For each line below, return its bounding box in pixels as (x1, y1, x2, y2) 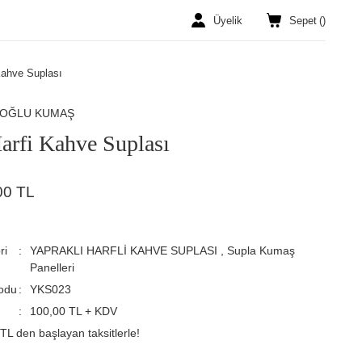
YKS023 (30, 283, 72, 296)
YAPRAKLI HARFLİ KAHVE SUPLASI (30, 244, 218, 257)
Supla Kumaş (227, 244, 296, 257)
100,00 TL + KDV (30, 305, 118, 318)
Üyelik (213, 14, 242, 27)
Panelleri (30, 261, 75, 274)
